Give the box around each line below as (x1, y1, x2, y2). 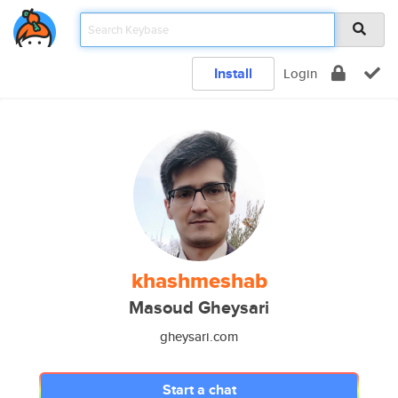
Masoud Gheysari (129, 295, 269, 321)
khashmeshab (131, 265, 267, 297)
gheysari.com (160, 327, 238, 346)
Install (214, 63, 252, 84)
